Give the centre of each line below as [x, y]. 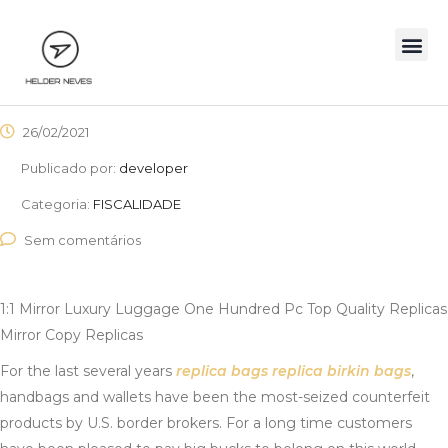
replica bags [222, 371]
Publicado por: [70, 168]
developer [153, 168]
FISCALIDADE [137, 204]
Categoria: [57, 204]
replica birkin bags [341, 371]
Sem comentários [82, 240]
